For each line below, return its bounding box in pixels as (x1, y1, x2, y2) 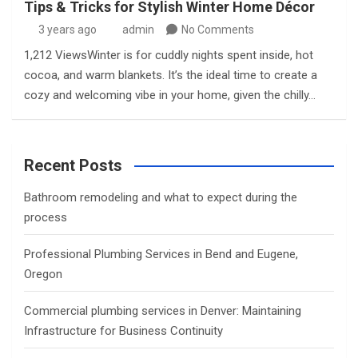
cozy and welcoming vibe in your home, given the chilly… (24, 88, 316, 102)
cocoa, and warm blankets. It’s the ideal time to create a (24, 68, 317, 82)
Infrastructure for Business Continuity (24, 324, 223, 338)
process (24, 210, 67, 225)
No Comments (181, 23, 254, 36)
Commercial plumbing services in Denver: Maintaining (24, 304, 301, 318)
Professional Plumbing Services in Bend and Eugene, (24, 247, 298, 261)
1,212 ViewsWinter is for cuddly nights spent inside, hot (24, 48, 313, 62)
